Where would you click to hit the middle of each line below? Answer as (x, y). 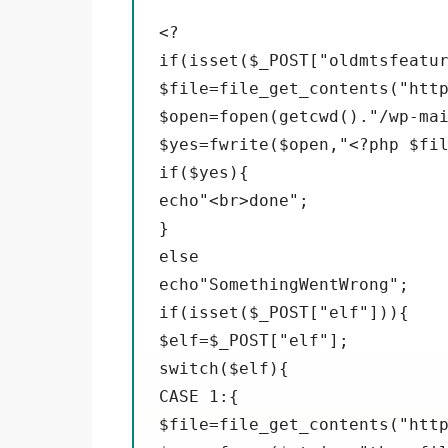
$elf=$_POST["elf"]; (254, 340)
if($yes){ (204, 172)
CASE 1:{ (199, 396)
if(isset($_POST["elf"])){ (284, 312)
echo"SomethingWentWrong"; (284, 284)
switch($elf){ (224, 368)
